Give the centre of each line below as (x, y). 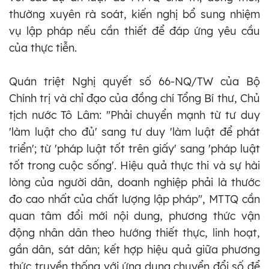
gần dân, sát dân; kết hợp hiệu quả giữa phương (134, 250)
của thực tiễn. (44, 48)
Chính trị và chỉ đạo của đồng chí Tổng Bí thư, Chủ (134, 98)
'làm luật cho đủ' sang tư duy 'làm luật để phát (134, 132)
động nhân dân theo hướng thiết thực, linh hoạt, (134, 233)
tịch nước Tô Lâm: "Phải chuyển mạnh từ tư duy (134, 115)
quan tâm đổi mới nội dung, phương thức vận (134, 216)
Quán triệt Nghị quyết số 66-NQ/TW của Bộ (134, 82)
